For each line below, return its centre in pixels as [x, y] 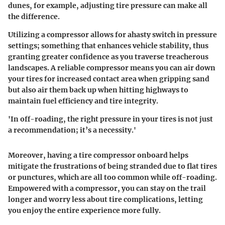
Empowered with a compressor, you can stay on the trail [107, 189]
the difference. [34, 17]
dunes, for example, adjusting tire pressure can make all [108, 6]
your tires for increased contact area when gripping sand [109, 79]
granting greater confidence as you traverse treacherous [108, 57]
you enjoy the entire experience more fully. [84, 211]
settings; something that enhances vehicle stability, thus [108, 46]
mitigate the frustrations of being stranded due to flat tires [113, 166]
